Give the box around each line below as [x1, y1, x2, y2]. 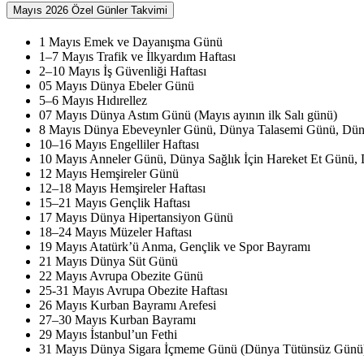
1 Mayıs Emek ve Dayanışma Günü [39, 34, 223, 49]
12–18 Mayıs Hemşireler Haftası [39, 180, 206, 195]
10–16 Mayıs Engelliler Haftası [39, 136, 199, 151]
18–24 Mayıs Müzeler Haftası [39, 224, 192, 239]
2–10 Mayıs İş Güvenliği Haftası [39, 63, 206, 78]
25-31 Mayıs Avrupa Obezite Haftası [39, 283, 227, 297]
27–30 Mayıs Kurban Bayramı [39, 312, 196, 327]
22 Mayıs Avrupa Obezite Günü [39, 268, 203, 283]
